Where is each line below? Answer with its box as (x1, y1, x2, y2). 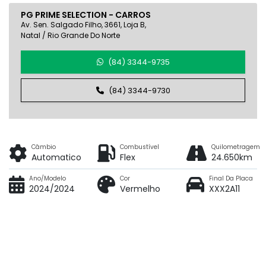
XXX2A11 (208, 182, 240, 195)
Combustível (120, 142, 160, 151)
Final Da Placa (208, 173, 253, 183)
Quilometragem (211, 142, 260, 151)
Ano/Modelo (29, 173, 66, 183)
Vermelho (120, 182, 161, 195)
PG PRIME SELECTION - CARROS (21, 8, 151, 21)
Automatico (31, 151, 81, 163)
